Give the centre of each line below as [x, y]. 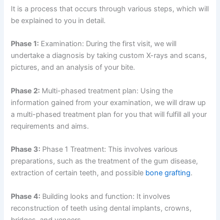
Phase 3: [26, 150]
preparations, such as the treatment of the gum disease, [105, 161]
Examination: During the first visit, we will [108, 44]
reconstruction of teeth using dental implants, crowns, [101, 208]
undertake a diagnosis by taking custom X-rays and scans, [109, 56]
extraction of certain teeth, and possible [78, 173]
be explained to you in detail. [58, 21]
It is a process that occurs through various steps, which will [110, 9]
